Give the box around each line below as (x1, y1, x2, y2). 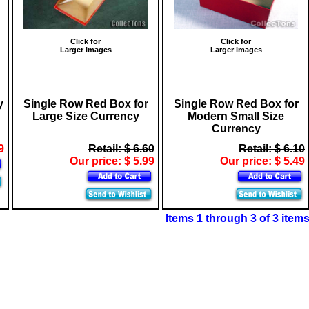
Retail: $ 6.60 (88, 142, 154, 154)
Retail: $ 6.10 (239, 142, 305, 154)
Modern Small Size (188, 110, 284, 122)
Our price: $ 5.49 (220, 154, 305, 167)
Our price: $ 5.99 (70, 154, 154, 167)
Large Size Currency (32, 110, 139, 122)
